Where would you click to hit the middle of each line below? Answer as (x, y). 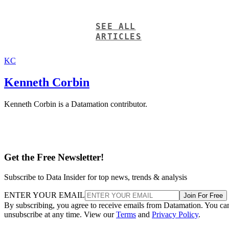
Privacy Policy (175, 214)
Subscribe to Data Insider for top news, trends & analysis (96, 177)
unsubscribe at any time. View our (60, 214)
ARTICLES (119, 36)
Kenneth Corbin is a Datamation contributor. (76, 104)
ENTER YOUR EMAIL (44, 195)
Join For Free (203, 195)
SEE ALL (116, 26)
